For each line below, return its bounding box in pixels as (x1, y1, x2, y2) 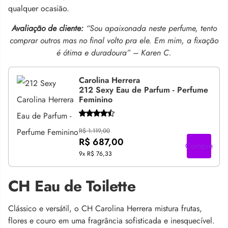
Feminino (79, 94, 113, 105)
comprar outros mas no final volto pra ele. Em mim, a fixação (10, 35, 218, 46)
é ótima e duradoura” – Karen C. (56, 47, 172, 59)
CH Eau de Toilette (8, 175, 136, 197)
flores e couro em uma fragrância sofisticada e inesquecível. (8, 214, 215, 226)
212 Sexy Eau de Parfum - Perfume (79, 84, 209, 96)
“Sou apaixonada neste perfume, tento (85, 22, 217, 34)
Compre (185, 139, 213, 152)
